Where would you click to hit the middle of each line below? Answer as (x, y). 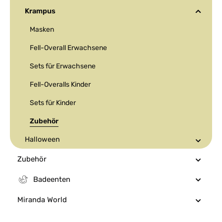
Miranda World (42, 200)
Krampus (40, 11)
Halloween (42, 139)
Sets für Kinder (53, 103)
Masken (42, 29)
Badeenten (52, 179)
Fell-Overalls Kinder (60, 84)
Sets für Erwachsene (63, 66)
